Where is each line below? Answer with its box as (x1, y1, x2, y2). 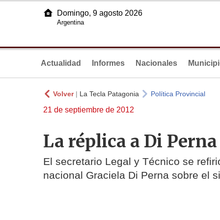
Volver (53, 90, 74, 98)
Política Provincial (151, 90, 205, 98)
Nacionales (136, 59, 177, 67)
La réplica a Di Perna (43, 130, 217, 152)
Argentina (57, 19, 84, 26)
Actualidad (41, 59, 81, 67)
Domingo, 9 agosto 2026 (57, 9, 142, 17)
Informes (92, 59, 125, 67)
